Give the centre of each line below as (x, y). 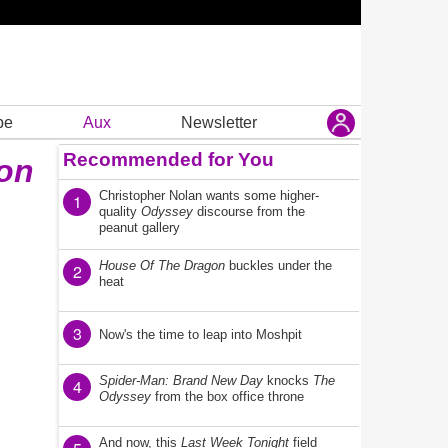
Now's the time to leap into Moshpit (200, 334)
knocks (288, 380)
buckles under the (278, 265)
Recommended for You (168, 159)
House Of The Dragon (162, 265)
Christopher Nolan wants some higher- (209, 195)
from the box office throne (227, 396)
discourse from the (249, 211)
